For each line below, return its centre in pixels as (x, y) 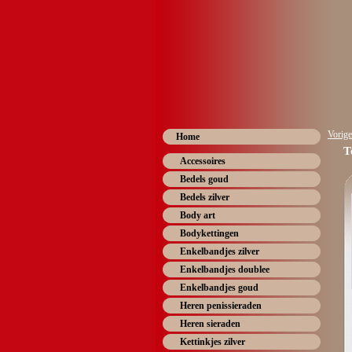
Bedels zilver (205, 197)
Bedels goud (204, 179)
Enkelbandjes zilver (220, 251)
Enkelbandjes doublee (225, 269)
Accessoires (203, 161)
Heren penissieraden (221, 306)
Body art (198, 215)
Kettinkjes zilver (213, 342)
